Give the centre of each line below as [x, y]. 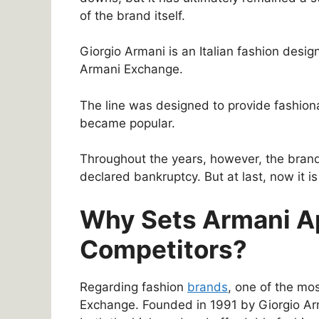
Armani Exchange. [131, 69]
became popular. [127, 123]
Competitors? [163, 249]
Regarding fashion [134, 287]
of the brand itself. [132, 15]
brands [208, 287]
